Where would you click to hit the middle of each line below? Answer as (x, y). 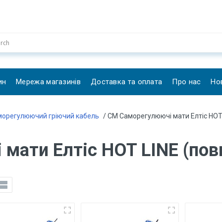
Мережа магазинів (48, 82)
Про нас (187, 82)
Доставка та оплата (126, 82)
